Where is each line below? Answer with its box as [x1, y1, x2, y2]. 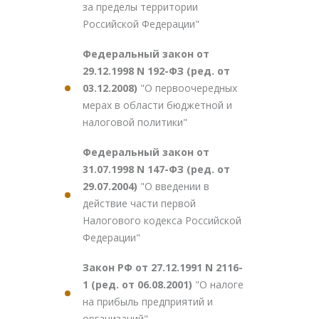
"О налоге [195, 278, 244, 291]
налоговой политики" [83, 115, 187, 129]
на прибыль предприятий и [83, 295, 213, 308]
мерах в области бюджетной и [83, 98, 232, 112]
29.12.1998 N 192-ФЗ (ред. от [83, 64, 230, 78]
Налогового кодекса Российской [83, 214, 241, 227]
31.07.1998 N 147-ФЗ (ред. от [83, 162, 230, 176]
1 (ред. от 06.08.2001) [83, 278, 195, 291]
